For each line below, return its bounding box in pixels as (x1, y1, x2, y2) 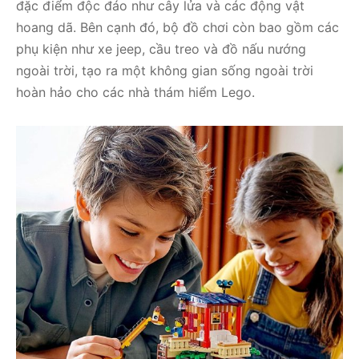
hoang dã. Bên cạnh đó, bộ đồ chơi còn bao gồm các (16, 19, 339, 36)
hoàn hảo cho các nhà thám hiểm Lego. (16, 84, 255, 101)
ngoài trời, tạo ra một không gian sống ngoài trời (16, 63, 313, 79)
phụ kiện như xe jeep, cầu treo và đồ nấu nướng (16, 41, 306, 58)
